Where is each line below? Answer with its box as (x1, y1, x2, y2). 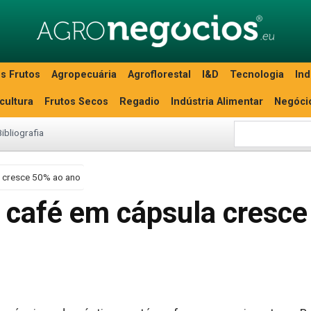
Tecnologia (230, 69, 284, 81)
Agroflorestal (128, 69, 191, 81)
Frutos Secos (44, 96, 108, 108)
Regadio (119, 96, 160, 108)
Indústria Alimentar (171, 96, 263, 108)
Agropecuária (51, 69, 117, 81)
